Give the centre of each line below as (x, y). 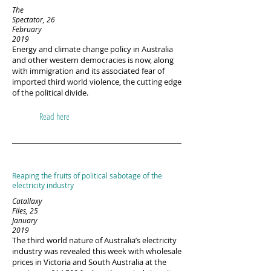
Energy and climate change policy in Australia (93, 49)
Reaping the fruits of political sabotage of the (87, 175)
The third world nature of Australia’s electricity (94, 240)
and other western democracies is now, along (93, 60)
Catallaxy (27, 201)
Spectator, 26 (34, 19)
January (25, 220)
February (27, 29)
